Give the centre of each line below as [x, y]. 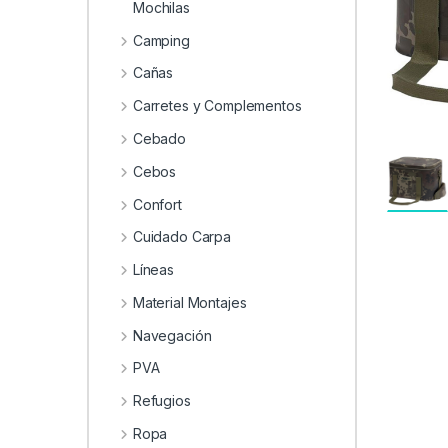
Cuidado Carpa [182, 237]
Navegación [172, 335]
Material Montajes [189, 302]
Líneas [153, 270]
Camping [161, 40]
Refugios [161, 401]
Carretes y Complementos [217, 106]
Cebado [159, 138]
